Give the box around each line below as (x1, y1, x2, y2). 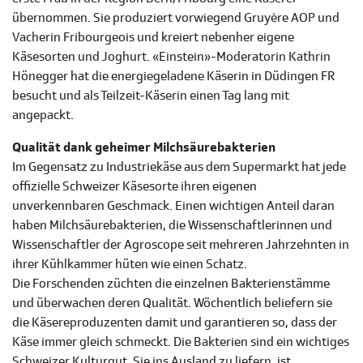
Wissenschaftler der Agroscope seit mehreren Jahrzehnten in (12, 237, 349, 254)
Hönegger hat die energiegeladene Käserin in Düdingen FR (12, 68, 335, 85)
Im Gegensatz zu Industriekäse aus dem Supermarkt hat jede (12, 159, 346, 176)
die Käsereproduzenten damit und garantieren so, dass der (12, 314, 337, 331)
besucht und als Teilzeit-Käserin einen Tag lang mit (12, 88, 289, 105)
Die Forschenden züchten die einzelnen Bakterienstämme (12, 275, 330, 293)
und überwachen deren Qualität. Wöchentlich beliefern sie (12, 295, 332, 312)
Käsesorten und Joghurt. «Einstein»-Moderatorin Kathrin (12, 49, 331, 66)
